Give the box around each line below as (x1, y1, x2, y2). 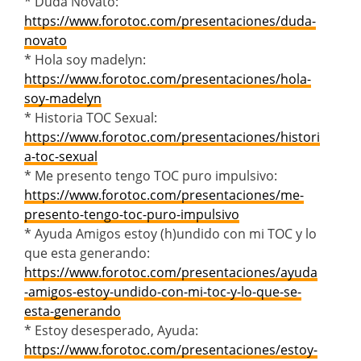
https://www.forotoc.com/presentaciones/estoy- (24, 340, 317, 359)
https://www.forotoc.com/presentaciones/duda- (24, 11, 316, 30)
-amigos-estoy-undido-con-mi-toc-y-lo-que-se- (24, 282, 301, 301)
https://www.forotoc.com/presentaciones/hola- (24, 69, 311, 88)
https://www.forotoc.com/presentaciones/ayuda (24, 263, 317, 281)
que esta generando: (24, 243, 150, 262)
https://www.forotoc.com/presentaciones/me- (24, 185, 304, 204)
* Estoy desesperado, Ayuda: (24, 321, 198, 339)
